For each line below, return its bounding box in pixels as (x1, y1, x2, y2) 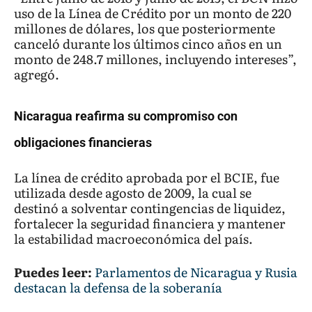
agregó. (14, 65, 59, 84)
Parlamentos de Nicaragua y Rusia (95, 263, 297, 282)
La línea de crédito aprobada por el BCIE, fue (14, 168, 279, 187)
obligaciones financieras (14, 135, 152, 150)
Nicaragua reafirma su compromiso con (14, 109, 237, 124)
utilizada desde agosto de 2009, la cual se (14, 183, 251, 203)
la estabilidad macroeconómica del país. (14, 229, 253, 249)
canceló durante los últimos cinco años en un (14, 34, 282, 54)
